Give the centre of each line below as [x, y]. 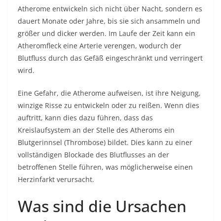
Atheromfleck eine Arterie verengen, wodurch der [100, 46]
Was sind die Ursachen [102, 206]
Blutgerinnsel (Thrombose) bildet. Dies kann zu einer [105, 142]
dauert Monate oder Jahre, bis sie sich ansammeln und [109, 21]
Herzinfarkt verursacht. [56, 179]
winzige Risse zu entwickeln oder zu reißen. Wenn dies [109, 105]
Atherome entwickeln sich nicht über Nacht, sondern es [110, 9]
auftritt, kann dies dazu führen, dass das [85, 118]
